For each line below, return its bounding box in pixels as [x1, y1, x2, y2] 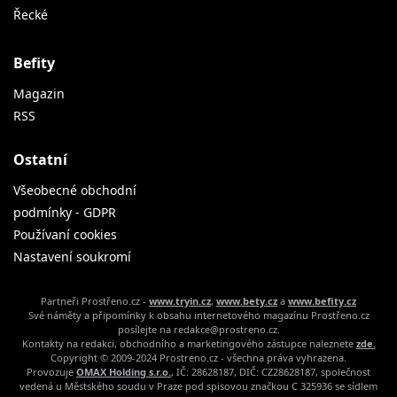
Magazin [13, 85, 65, 102]
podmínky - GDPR [13, 204, 116, 221]
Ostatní [13, 150, 67, 169]
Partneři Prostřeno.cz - [41, 294, 149, 307]
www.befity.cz [288, 294, 356, 307]
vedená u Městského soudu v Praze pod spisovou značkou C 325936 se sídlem [19, 379, 378, 393]
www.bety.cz [216, 294, 277, 307]
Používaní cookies [13, 226, 117, 243]
